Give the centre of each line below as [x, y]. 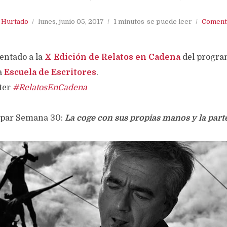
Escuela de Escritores [50, 72]
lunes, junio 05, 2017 [71, 22]
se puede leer [169, 22]
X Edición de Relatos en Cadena [112, 57]
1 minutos [129, 22]
